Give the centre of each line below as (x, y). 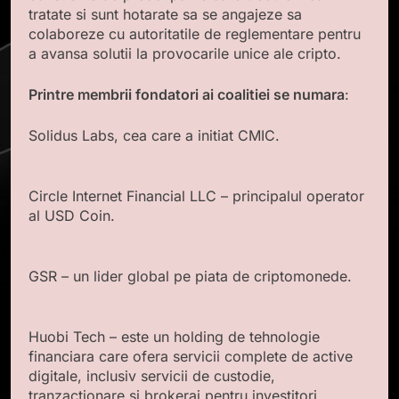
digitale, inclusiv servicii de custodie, (152, 375)
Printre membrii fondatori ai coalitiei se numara (187, 94)
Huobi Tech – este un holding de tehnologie (174, 336)
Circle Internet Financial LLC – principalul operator (196, 195)
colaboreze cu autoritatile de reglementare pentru (195, 33)
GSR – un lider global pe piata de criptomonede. (190, 276)
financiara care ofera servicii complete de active (191, 356)
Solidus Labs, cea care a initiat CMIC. (154, 135)
